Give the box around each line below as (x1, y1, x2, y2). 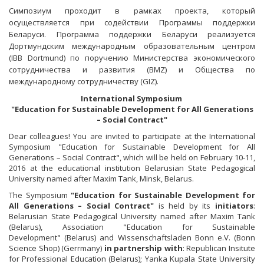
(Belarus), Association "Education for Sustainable (9, 222, 255, 232)
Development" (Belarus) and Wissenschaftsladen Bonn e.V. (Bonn (9, 232, 255, 243)
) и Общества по (165, 64, 255, 75)
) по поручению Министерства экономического (63, 52, 256, 63)
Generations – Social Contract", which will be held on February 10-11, (9, 152, 255, 163)
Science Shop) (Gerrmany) (9, 243, 104, 253)
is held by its (154, 200, 216, 211)
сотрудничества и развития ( (9, 64, 149, 75)
